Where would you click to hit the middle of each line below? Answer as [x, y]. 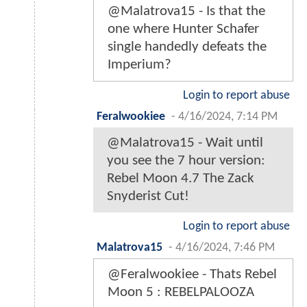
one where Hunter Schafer [183, 29]
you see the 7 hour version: [186, 161]
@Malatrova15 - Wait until [185, 143]
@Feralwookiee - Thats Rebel [192, 275]
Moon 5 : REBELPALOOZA [181, 293]
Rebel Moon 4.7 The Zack [181, 179]
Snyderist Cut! [148, 197]
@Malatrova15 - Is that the [186, 12]
